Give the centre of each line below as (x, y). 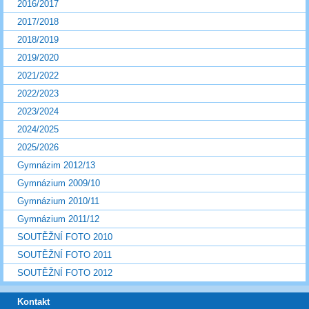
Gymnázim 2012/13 (56, 166)
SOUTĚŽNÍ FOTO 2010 (65, 237)
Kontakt (33, 302)
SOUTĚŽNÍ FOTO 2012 (65, 273)
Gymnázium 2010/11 (58, 201)
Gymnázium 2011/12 (58, 219)
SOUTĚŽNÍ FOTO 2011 (64, 255)
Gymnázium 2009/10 (59, 183)
